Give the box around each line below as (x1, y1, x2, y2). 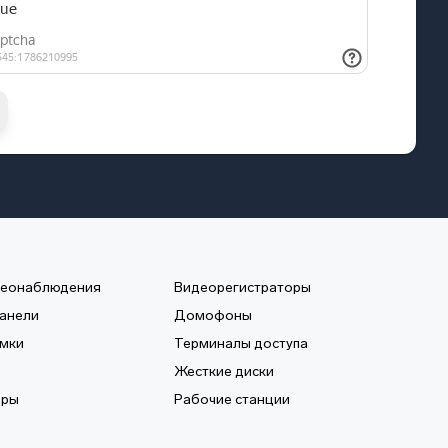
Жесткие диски (173, 363, 274, 380)
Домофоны (173, 307, 252, 324)
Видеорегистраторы (173, 279, 311, 296)
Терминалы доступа (173, 335, 308, 352)
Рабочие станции (173, 391, 290, 408)
